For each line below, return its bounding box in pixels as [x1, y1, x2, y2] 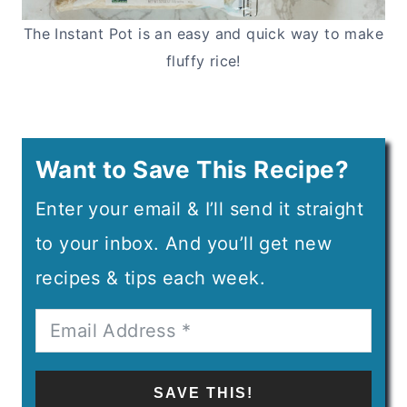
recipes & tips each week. [35, 266, 265, 289]
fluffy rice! [166, 51, 241, 70]
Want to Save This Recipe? [35, 154, 349, 184]
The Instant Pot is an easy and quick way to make [23, 24, 384, 43]
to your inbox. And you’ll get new [35, 232, 333, 254]
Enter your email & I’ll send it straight [35, 197, 363, 220]
